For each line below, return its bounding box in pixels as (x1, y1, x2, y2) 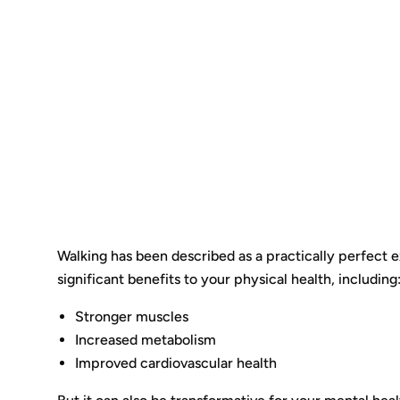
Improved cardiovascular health (75, 354, 278, 371)
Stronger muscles (75, 308, 189, 325)
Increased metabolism (75, 331, 217, 348)
